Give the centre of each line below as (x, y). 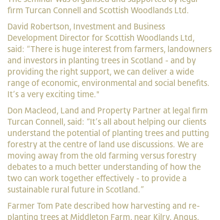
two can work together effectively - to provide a (97, 178)
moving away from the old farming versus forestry (102, 155)
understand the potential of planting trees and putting (108, 133)
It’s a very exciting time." (55, 94)
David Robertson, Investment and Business (86, 26)
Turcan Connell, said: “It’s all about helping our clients (107, 122)
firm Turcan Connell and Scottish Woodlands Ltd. (98, 10)
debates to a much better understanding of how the (104, 167)
